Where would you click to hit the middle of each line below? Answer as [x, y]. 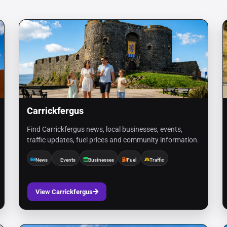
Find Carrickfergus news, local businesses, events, [104, 129]
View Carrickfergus [64, 192]
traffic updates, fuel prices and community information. [113, 140]
